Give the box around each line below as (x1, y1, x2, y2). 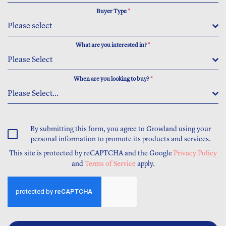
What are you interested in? (76, 42, 148, 48)
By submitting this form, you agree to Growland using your (30, 126, 211, 133)
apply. (135, 160, 155, 167)
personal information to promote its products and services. (30, 136, 211, 143)
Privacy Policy (174, 150, 217, 157)
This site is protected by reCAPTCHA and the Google (9, 150, 174, 157)
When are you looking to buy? (73, 76, 150, 82)
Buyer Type (96, 9, 128, 15)
